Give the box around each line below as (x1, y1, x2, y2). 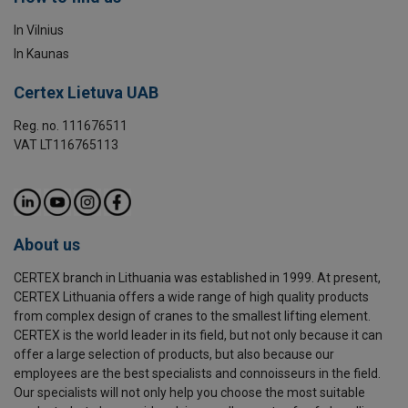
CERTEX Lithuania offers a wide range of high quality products (14, 289, 369, 304)
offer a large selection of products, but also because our (14, 346, 334, 362)
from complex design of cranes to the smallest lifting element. (14, 308, 371, 323)
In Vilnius (14, 22, 64, 37)
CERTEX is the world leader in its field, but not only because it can (14, 327, 382, 342)
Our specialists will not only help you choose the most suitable (14, 384, 365, 400)
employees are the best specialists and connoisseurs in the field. (14, 365, 381, 381)
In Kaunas (14, 46, 69, 61)
